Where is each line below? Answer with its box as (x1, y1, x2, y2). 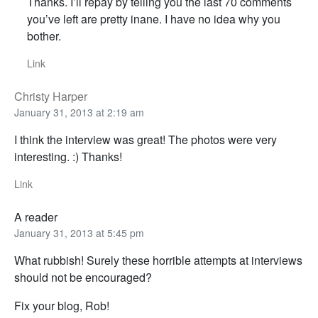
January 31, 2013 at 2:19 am (14, 105, 144, 120)
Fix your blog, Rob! (14, 297, 109, 314)
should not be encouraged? (14, 269, 152, 286)
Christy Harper (14, 88, 87, 105)
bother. (26, 28, 61, 45)
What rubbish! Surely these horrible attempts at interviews (14, 252, 302, 269)
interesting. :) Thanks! (14, 148, 122, 165)
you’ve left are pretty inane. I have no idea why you (26, 11, 280, 28)
